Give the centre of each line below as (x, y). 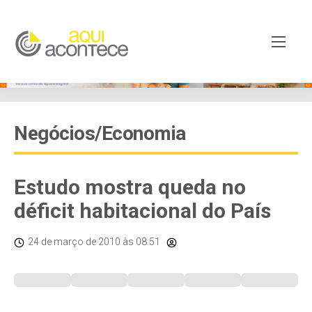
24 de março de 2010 (74, 242)
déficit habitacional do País (142, 211)
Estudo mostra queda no (130, 187)
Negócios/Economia (100, 133)
